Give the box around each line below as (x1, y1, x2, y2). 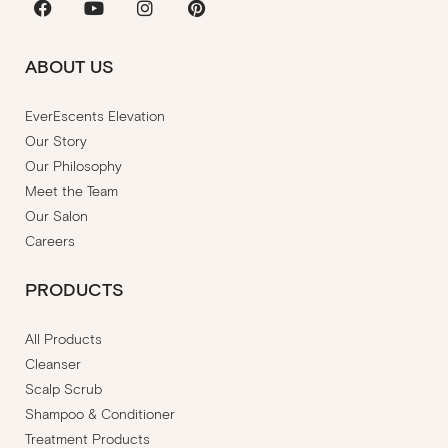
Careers (25, 232, 75, 250)
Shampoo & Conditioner (25, 405, 175, 423)
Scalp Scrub (25, 380, 102, 398)
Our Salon (25, 207, 88, 225)
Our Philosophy (25, 157, 122, 175)
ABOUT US (25, 55, 114, 78)
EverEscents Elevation (25, 107, 165, 125)
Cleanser (25, 355, 81, 373)
